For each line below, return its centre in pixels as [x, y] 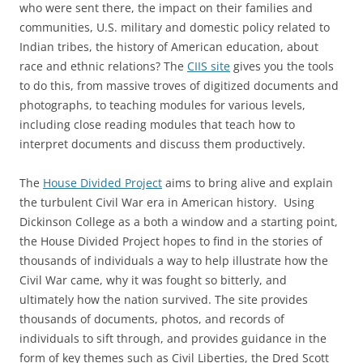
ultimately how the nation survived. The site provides [164, 299]
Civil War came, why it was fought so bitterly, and [153, 280]
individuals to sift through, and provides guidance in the [173, 338]
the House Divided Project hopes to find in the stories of [171, 241]
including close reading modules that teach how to [157, 124]
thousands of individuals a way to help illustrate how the [174, 261]
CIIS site [209, 66]
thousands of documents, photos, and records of [152, 319]
